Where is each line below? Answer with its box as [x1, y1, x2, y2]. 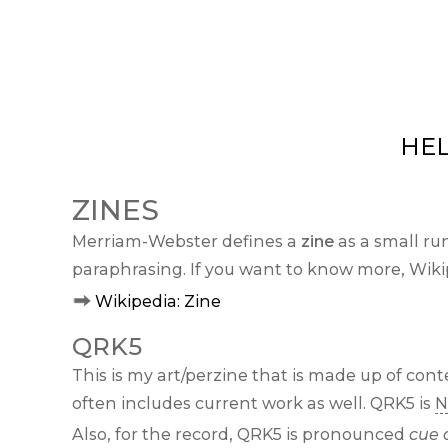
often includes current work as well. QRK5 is [72, 393, 435, 413]
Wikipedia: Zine [94, 291, 221, 311]
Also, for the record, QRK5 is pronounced [72, 424, 409, 444]
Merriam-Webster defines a [72, 232, 301, 252]
